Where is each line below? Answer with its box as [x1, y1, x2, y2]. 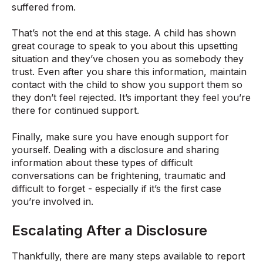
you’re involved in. [12, 195, 96, 207]
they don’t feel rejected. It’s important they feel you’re [12, 92, 251, 104]
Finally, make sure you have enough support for [12, 130, 229, 143]
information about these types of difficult [12, 156, 193, 168]
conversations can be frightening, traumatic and [12, 169, 225, 181]
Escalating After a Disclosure [12, 222, 207, 240]
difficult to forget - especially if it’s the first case [12, 182, 221, 194]
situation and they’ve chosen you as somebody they [12, 53, 244, 65]
